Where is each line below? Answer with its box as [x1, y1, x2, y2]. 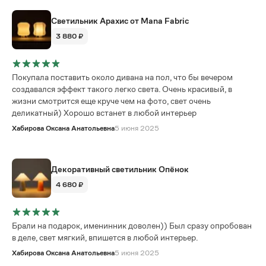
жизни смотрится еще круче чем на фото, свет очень [12, 96, 211, 106]
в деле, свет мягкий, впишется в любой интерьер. [12, 232, 198, 242]
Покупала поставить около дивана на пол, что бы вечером [12, 72, 233, 82]
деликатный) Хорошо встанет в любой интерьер [12, 107, 197, 118]
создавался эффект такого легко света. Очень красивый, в [12, 84, 232, 94]
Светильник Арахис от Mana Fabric [50, 16, 189, 26]
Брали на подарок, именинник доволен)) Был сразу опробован [12, 220, 252, 230]
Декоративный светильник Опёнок [50, 164, 189, 175]
